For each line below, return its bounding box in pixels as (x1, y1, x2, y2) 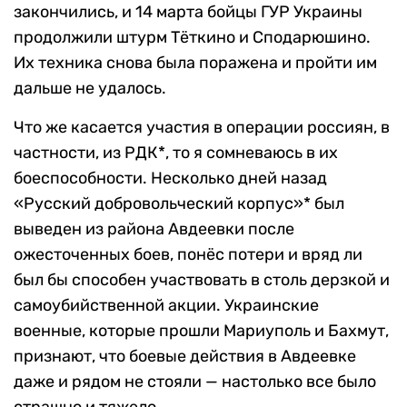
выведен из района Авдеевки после (14, 218, 294, 239)
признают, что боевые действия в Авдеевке (14, 345, 356, 366)
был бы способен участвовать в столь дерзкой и (14, 269, 390, 290)
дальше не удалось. (14, 77, 166, 98)
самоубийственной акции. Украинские (14, 294, 319, 315)
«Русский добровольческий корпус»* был (14, 193, 344, 213)
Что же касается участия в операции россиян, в (14, 116, 390, 137)
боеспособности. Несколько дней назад (14, 167, 327, 188)
